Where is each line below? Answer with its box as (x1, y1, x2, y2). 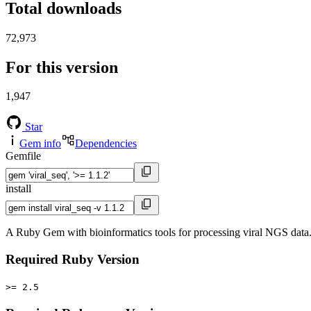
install (6, 183, 31, 195)
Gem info (19, 137, 61, 150)
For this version (6, 58, 118, 76)
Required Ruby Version (6, 252, 140, 267)
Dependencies (75, 137, 137, 150)
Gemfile (6, 150, 41, 162)
